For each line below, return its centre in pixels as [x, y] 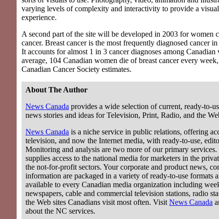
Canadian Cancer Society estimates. [77, 69]
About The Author [56, 90]
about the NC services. [60, 211]
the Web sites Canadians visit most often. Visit [97, 202]
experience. [39, 18]
